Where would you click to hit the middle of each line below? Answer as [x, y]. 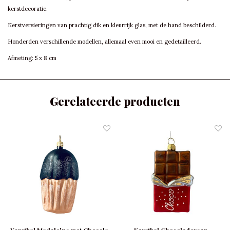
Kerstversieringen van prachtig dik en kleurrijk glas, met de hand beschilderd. [112, 25]
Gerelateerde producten [115, 101]
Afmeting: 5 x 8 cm [32, 58]
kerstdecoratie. [28, 9]
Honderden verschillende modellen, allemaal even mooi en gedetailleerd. [104, 42]
